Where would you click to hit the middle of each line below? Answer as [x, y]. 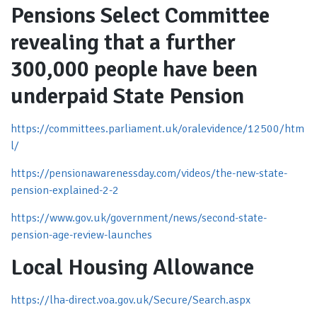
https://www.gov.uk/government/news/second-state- [139, 218]
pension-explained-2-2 [65, 190]
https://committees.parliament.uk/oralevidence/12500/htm [157, 128]
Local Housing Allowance [132, 267]
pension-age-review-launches [81, 235]
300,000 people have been [134, 69]
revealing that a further [123, 42]
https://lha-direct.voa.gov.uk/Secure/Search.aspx [131, 300]
